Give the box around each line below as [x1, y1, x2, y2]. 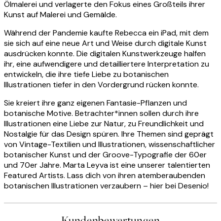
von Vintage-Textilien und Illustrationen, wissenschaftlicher [4, 139, 215, 150]
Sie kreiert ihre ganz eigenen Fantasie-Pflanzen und [4, 98, 187, 109]
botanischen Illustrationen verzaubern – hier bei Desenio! [4, 181, 209, 191]
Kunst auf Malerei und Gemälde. [4, 9, 117, 20]
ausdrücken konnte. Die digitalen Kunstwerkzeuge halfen [4, 48, 206, 59]
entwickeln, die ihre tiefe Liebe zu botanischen [4, 69, 169, 80]
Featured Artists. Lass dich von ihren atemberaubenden [4, 170, 205, 181]
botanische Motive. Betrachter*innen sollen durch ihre [4, 108, 199, 119]
